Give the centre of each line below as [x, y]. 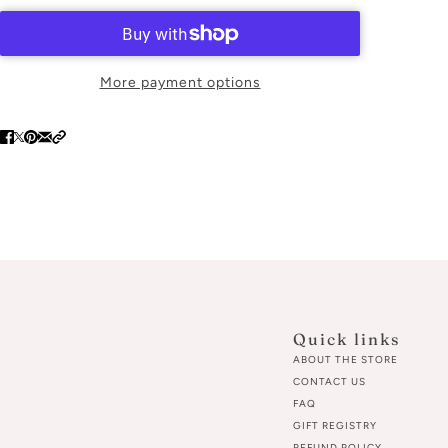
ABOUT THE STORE [345, 359]
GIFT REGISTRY [335, 425]
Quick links [346, 338]
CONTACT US [329, 381]
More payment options [180, 83]
